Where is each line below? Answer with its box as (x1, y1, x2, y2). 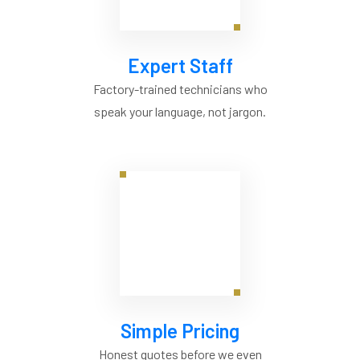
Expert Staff (127, 54, 233, 78)
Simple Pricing (121, 319, 239, 343)
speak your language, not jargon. (94, 104, 266, 120)
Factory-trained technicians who (92, 81, 268, 97)
